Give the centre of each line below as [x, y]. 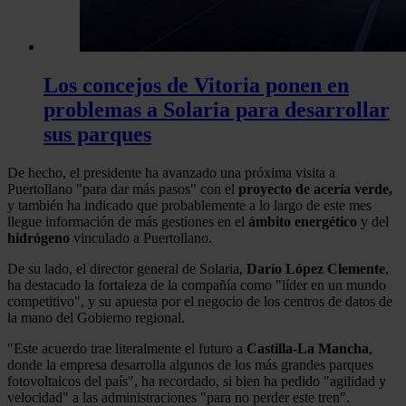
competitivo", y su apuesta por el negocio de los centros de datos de [200, 301]
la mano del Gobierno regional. [96, 317]
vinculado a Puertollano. [141, 237]
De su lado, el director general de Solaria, [127, 268]
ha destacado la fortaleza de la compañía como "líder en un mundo [197, 285]
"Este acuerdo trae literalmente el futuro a [127, 348]
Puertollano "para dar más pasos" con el [123, 188]
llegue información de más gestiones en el [128, 221]
